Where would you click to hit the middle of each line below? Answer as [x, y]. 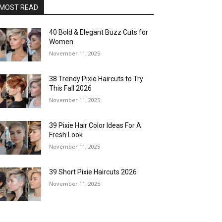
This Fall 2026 [71, 88]
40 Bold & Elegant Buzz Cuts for [99, 32]
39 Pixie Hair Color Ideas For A [95, 126]
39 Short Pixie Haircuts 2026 [93, 172]
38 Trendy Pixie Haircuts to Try [96, 79]
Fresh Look [66, 135]
